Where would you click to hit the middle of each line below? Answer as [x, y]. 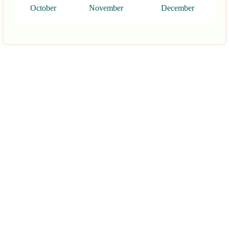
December [177, 8]
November [106, 8]
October [43, 8]
